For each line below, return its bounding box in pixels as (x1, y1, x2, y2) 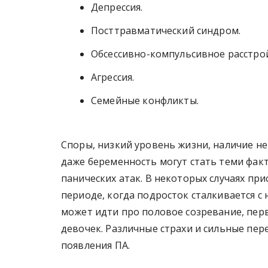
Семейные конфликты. (91, 93, 199, 107)
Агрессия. (91, 70, 135, 84)
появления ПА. (61, 238, 130, 252)
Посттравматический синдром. (91, 23, 241, 37)
